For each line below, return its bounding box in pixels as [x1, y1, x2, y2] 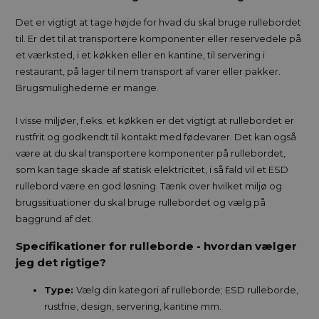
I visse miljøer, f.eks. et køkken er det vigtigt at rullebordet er [16, 115, 295, 127]
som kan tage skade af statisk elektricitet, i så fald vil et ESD [16, 164, 289, 176]
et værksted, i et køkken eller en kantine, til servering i [16, 49, 266, 61]
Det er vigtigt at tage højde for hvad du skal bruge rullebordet [16, 16, 302, 28]
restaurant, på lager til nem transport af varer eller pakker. [16, 66, 281, 78]
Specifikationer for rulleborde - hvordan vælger [16, 239, 298, 253]
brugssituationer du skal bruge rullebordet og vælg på [16, 197, 266, 209]
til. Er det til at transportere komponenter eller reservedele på [16, 33, 302, 45]
